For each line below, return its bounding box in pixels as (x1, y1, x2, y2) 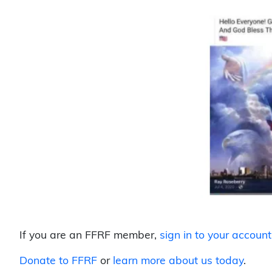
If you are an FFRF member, (19, 231, 160, 242)
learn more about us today (113, 256, 243, 267)
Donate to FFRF (19, 256, 97, 267)
